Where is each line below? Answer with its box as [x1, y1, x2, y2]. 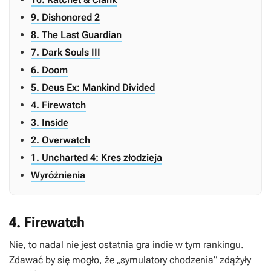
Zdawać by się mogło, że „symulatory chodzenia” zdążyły [9, 254, 251, 266]
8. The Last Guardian [31, 29, 122, 41]
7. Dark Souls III [31, 47, 100, 59]
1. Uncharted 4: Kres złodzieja [31, 152, 162, 164]
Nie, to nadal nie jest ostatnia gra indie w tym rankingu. [9, 239, 244, 251]
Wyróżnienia [31, 169, 85, 181]
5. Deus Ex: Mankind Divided [31, 82, 155, 94]
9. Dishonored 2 [31, 11, 100, 24]
